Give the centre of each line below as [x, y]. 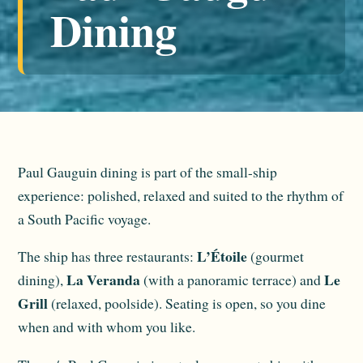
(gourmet [275, 256]
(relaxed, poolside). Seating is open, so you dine [187, 303]
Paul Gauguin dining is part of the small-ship [147, 171]
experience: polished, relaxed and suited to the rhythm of [181, 195]
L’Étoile [222, 256]
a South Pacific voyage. [84, 218]
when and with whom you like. [107, 327]
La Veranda [103, 280]
